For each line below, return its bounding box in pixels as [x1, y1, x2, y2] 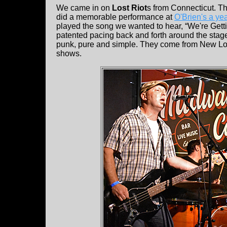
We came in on [56, 4, 112, 13]
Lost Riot [112, 4, 147, 13]
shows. [56, 49, 82, 58]
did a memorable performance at [56, 13, 174, 22]
